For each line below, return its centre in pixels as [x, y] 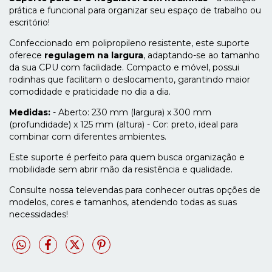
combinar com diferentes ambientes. [88, 136]
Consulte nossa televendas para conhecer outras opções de [135, 190]
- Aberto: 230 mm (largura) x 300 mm [131, 112]
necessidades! [39, 214]
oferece [27, 55]
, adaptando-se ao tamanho [202, 55]
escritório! [29, 22]
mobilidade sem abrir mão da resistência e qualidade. [121, 169]
